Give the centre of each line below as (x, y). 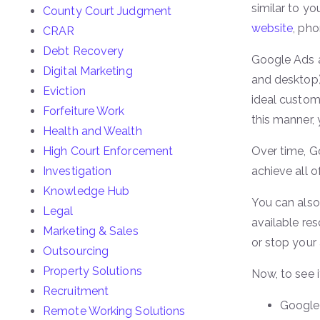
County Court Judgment (107, 11)
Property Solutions (92, 271)
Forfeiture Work (84, 111)
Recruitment (76, 291)
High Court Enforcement (108, 151)
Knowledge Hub (86, 191)
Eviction (64, 91)
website (272, 28)
